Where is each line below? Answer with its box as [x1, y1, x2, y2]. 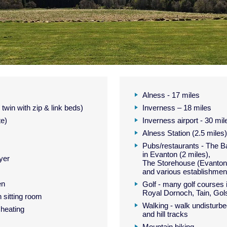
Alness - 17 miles [142, 91, 200, 99]
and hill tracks [142, 210, 188, 218]
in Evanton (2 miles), [142, 150, 210, 159]
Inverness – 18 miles [142, 103, 211, 112]
